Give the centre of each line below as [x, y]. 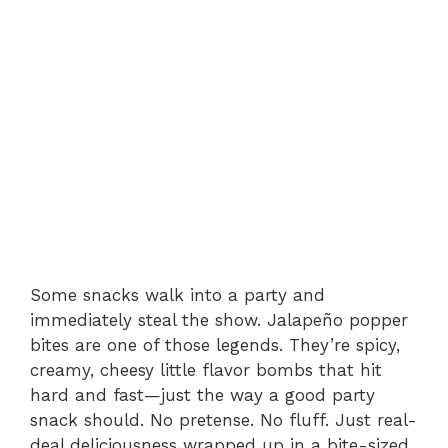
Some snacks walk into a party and [177, 294]
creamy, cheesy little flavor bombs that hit [206, 369]
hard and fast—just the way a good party [202, 394]
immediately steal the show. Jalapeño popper [219, 319]
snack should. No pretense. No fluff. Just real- [223, 419]
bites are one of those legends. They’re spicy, [215, 344]
